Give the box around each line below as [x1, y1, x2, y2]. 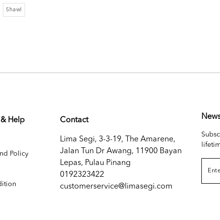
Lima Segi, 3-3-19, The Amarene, [60, 136, 176, 143]
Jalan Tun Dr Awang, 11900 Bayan [60, 147, 182, 155]
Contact [60, 116, 89, 124]
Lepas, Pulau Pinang [60, 159, 131, 167]
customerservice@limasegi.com [60, 183, 173, 191]
